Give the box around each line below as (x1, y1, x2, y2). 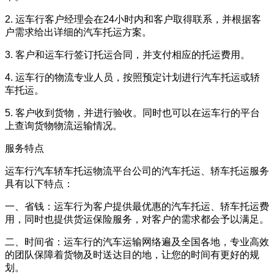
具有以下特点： (5, 178, 73, 189)
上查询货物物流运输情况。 (5, 120, 122, 131)
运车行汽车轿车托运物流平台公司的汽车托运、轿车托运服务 (5, 165, 269, 176)
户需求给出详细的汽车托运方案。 (5, 26, 152, 37)
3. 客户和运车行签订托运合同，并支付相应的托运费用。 (5, 49, 250, 60)
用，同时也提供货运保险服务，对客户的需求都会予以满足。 (5, 213, 269, 224)
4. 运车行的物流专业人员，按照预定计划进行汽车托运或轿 (5, 72, 260, 83)
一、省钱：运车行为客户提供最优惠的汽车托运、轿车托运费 (5, 201, 269, 212)
